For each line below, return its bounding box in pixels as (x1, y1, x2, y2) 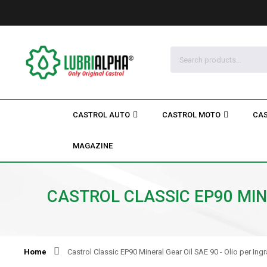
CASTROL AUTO (72, 110, 130, 120)
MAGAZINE (72, 141, 113, 151)
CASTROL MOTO (162, 110, 221, 120)
